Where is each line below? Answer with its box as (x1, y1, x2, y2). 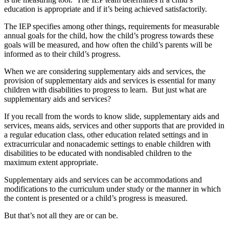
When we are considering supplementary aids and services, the (4, 66, 205, 76)
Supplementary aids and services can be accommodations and (4, 175, 202, 184)
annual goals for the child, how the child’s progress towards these (4, 31, 214, 40)
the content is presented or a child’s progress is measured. (4, 193, 188, 202)
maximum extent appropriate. (4, 157, 98, 167)
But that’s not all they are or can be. (4, 211, 118, 220)
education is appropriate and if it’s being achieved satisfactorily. (4, 4, 207, 13)
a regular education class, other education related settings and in (4, 130, 208, 139)
